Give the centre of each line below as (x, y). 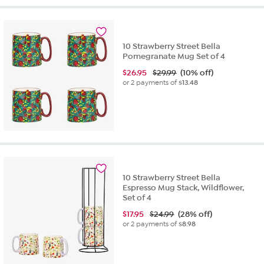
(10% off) (197, 72)
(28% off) (195, 214)
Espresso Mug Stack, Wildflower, (184, 187)
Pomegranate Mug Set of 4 (174, 56)
